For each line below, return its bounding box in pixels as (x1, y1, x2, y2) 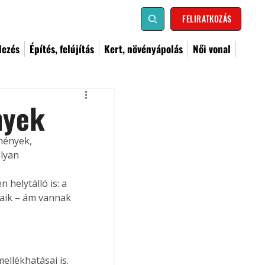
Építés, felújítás (30, 41, 94, 56)
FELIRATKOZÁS (182, 12, 232, 25)
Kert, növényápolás (104, 41, 183, 56)
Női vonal (193, 41, 231, 56)
